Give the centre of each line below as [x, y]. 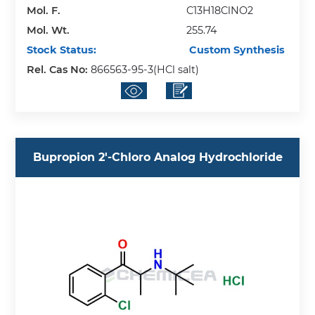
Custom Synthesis [236, 50]
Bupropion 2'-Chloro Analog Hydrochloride [157, 157]
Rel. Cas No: [59, 70]
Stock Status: [62, 50]
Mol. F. [44, 11]
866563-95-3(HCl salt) [145, 70]
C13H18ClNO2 [220, 11]
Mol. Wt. [49, 31]
